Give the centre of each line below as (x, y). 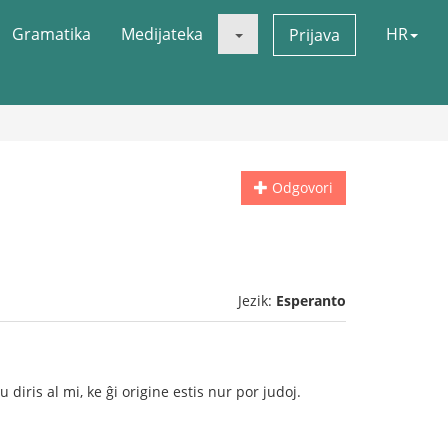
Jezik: (257, 300)
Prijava (314, 35)
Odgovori (300, 187)
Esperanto (311, 300)
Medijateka (162, 34)
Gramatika (51, 34)
